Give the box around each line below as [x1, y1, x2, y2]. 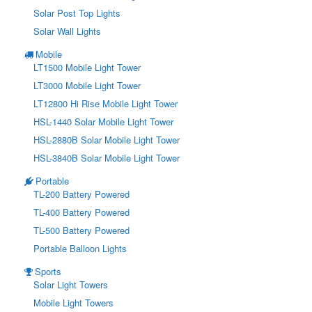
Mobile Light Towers [33, 296, 114, 310]
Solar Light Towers [33, 278, 108, 292]
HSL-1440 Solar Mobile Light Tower [33, 115, 173, 129]
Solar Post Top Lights [33, 6, 120, 20]
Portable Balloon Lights [33, 242, 127, 256]
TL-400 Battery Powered [33, 205, 130, 219]
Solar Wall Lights [33, 24, 101, 38]
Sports [35, 265, 61, 279]
